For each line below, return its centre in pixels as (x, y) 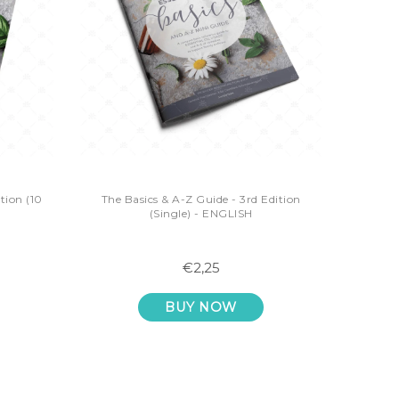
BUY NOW (201, 307)
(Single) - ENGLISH (201, 213)
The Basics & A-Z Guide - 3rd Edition (201, 199)
